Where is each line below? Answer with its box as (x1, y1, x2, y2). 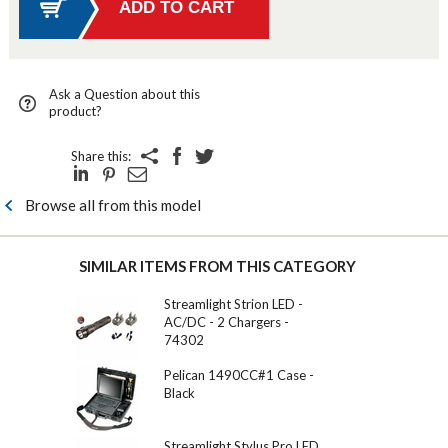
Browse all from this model (25, 195, 201, 214)
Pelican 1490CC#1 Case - (164, 366, 314, 383)
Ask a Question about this (48, 85, 200, 102)
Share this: (70, 147, 131, 164)
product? (48, 102, 102, 119)
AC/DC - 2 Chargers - (164, 313, 289, 330)
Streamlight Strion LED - (164, 295, 303, 312)
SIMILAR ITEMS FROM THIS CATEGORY (79, 256, 356, 275)
